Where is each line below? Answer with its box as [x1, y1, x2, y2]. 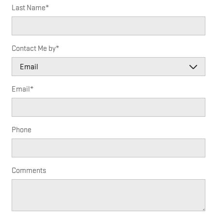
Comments [12, 166, 46, 176]
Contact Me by [12, 44, 56, 54]
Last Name [12, 3, 46, 13]
